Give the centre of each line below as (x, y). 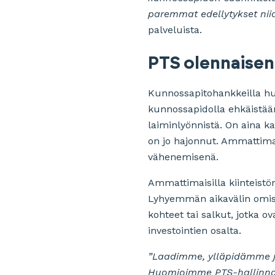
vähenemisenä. (183, 157)
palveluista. (175, 29)
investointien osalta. (195, 230)
